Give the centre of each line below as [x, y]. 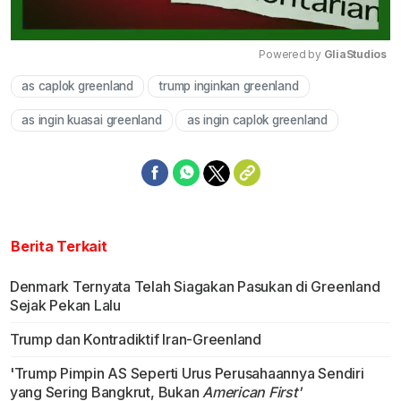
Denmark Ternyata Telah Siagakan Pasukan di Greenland [195, 287]
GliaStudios [355, 55]
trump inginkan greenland [229, 86]
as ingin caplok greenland [257, 120]
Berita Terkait [59, 247]
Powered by [291, 55]
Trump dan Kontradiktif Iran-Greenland [135, 340]
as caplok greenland [77, 86]
